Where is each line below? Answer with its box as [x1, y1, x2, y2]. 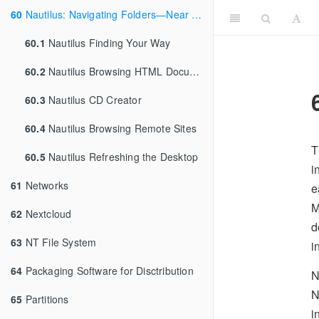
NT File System [22, 235, 97, 249]
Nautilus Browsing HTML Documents [45, 64, 190, 78]
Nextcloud [22, 206, 72, 221]
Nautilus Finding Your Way [45, 36, 171, 50]
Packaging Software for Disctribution [22, 263, 194, 278]
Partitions [22, 292, 69, 306]
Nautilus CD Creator [45, 93, 142, 107]
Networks [22, 178, 69, 192]
